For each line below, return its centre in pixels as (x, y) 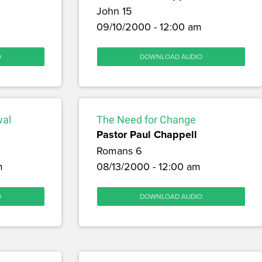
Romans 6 (119, 151)
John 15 (114, 11)
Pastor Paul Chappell (146, 135)
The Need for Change (146, 120)
